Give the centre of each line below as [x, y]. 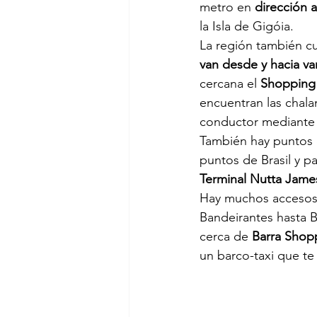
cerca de [226, 237]
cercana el [230, 84]
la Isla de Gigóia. [247, 27]
